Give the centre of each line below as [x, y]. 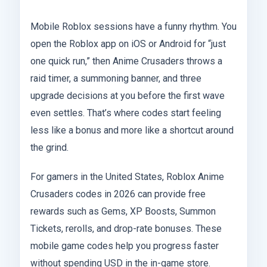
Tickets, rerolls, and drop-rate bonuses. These [126, 228]
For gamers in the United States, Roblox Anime [127, 176]
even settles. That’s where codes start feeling [126, 113]
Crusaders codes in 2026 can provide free [118, 194]
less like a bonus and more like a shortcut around [132, 130]
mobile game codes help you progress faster [125, 246]
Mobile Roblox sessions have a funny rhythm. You [133, 26]
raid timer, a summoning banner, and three [116, 78]
